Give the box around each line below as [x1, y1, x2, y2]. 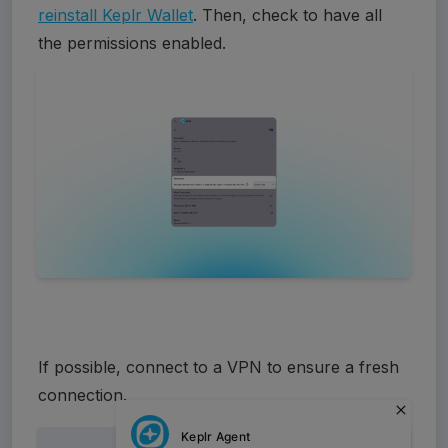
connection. [38, 385, 127, 406]
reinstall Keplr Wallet [38, 5, 193, 26]
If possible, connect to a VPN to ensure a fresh [38, 357, 399, 378]
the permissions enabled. [38, 33, 226, 54]
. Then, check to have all [193, 5, 382, 26]
